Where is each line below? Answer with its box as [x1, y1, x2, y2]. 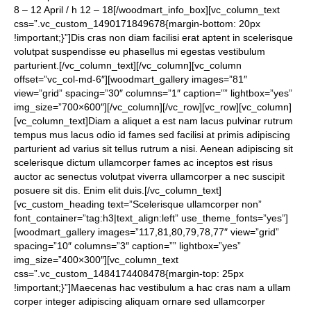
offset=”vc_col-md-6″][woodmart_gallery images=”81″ [14, 74, 247, 85]
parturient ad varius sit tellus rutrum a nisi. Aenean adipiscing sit [14, 143, 293, 154]
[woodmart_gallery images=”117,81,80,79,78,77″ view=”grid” [14, 226, 279, 237]
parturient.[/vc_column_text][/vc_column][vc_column [14, 60, 242, 71]
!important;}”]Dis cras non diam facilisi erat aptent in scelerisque [14, 32, 293, 43]
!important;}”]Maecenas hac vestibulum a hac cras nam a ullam [14, 282, 291, 293]
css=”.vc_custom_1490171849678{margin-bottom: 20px [14, 18, 260, 29]
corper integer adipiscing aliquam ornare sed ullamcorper [14, 296, 265, 307]
